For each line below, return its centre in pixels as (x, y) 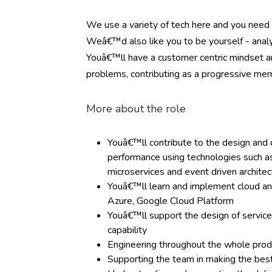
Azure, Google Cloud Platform (171, 201)
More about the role (136, 109)
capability (127, 230)
